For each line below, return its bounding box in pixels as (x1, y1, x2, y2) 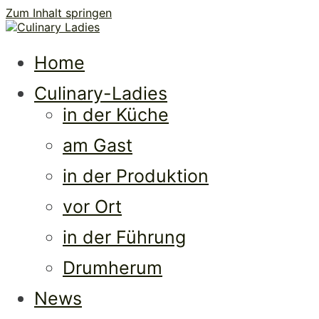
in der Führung (63, 226, 186, 248)
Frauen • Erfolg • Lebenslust (6, 34, 160, 48)
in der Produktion (63, 165, 209, 187)
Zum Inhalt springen (6, 6, 112, 20)
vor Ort (63, 196, 122, 217)
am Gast (63, 135, 132, 156)
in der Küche (63, 104, 169, 125)
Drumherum (63, 257, 162, 278)
